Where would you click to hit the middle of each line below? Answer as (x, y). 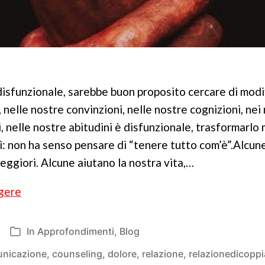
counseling (77, 254)
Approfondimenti (76, 231)
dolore (122, 254)
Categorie (32, 233)
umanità (41, 209)
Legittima (45, 191)
